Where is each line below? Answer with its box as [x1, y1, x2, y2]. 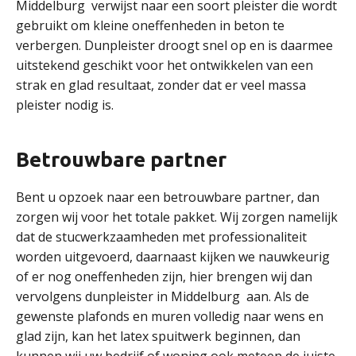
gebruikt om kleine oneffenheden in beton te [16, 17, 284, 34]
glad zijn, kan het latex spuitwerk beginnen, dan [16, 327, 300, 345]
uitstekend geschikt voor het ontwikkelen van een [16, 56, 313, 74]
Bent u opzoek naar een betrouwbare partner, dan [16, 188, 319, 206]
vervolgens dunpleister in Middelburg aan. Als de [16, 288, 309, 305]
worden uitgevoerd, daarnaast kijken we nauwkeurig [16, 248, 330, 265]
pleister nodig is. [16, 96, 114, 114]
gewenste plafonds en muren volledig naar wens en [16, 308, 323, 325]
